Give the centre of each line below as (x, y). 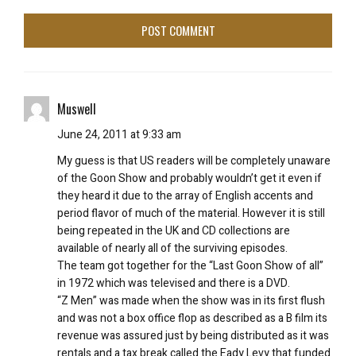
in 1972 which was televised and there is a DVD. (174, 283)
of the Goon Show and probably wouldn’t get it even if (190, 178)
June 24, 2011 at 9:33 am (119, 134)
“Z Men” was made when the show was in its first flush (191, 300)
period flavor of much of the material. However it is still (191, 213)
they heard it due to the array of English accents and (185, 195)
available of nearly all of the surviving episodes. (172, 248)
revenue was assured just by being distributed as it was (193, 335)
